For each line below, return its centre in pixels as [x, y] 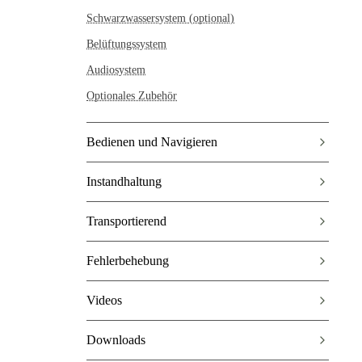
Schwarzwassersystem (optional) [160, 19]
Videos [104, 301]
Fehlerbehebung [128, 261]
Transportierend [126, 221]
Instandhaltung [124, 182]
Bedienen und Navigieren [152, 142]
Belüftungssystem [126, 44]
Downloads [116, 340]
